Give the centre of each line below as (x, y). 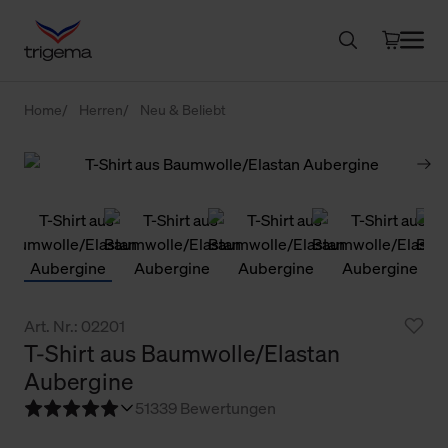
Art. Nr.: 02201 (74, 325)
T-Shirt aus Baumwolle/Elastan (182, 353)
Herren (101, 109)
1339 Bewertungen (210, 407)
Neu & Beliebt (183, 109)
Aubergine (78, 381)
